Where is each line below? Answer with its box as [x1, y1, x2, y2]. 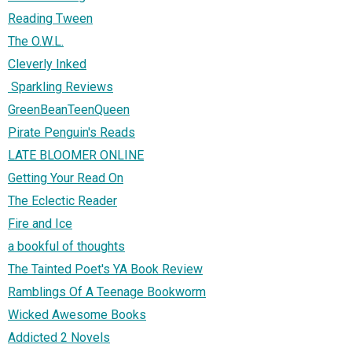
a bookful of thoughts [8, 239, 125, 255]
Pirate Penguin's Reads [8, 125, 135, 141]
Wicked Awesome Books [8, 307, 146, 323]
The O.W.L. [8, 34, 64, 49]
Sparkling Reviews [8, 79, 113, 95]
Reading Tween [8, 11, 93, 27]
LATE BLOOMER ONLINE [8, 148, 144, 163]
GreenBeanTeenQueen [8, 102, 130, 118]
